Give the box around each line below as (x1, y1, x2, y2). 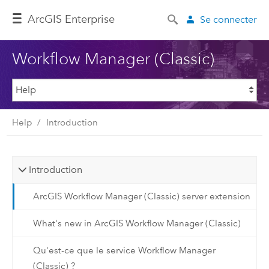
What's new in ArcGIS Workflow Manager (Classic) (32, 217, 241, 229)
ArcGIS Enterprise (28, 13, 115, 26)
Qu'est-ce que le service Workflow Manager (32, 244, 216, 256)
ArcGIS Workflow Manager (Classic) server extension (32, 191, 250, 202)
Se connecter (200, 13, 258, 25)
